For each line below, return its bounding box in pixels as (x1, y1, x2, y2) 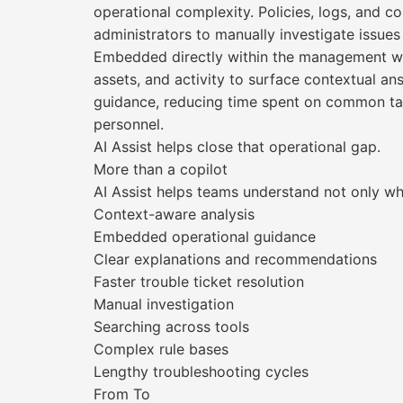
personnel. (94, 115, 164, 133)
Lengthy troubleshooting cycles (94, 363, 309, 381)
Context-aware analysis (94, 205, 255, 223)
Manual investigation (94, 295, 234, 313)
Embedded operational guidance (94, 228, 316, 246)
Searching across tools (94, 318, 249, 336)
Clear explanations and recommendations (94, 250, 377, 268)
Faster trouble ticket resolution (94, 273, 304, 291)
